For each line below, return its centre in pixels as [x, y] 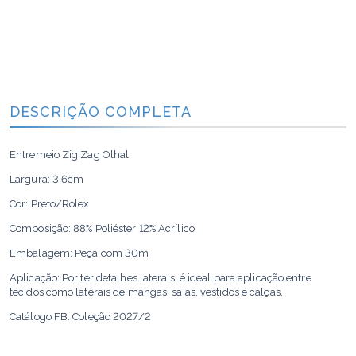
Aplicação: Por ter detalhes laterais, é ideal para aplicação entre [161, 278]
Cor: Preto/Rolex [50, 204]
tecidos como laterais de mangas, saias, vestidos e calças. [146, 292]
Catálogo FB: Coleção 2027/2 [80, 317]
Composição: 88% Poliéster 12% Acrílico [102, 228]
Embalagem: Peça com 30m [79, 253]
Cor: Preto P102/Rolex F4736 [79, 341]
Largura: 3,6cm [47, 179]
